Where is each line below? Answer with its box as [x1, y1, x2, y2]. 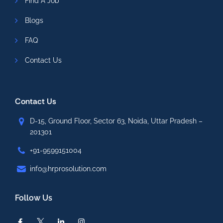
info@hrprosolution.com [30, 165, 107, 173]
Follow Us [15, 193, 52, 203]
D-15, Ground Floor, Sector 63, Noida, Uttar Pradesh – [30, 117, 203, 125]
